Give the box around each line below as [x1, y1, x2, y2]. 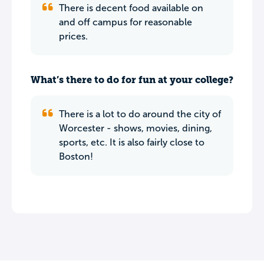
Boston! [59, 151, 93, 161]
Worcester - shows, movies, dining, [59, 123, 212, 133]
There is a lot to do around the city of [59, 109, 221, 119]
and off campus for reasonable [59, 17, 192, 27]
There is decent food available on [59, 3, 203, 13]
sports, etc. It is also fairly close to [59, 137, 204, 147]
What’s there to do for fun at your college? [31, 74, 233, 85]
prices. [59, 31, 88, 41]
